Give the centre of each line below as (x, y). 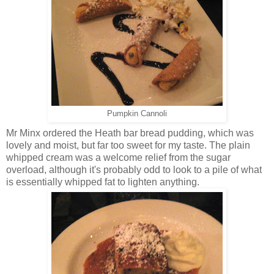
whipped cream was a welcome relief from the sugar (118, 158)
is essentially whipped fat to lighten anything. (103, 182)
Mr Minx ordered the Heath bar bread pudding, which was (130, 133)
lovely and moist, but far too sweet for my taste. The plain (128, 146)
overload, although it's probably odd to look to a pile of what (134, 170)
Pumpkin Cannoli (137, 114)
